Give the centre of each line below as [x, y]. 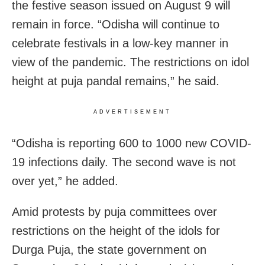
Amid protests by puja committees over [114, 212]
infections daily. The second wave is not [130, 162]
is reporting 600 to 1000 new [132, 143]
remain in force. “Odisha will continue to [116, 25]
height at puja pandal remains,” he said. [116, 81]
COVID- [231, 143]
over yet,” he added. [65, 181]
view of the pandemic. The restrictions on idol [130, 62]
